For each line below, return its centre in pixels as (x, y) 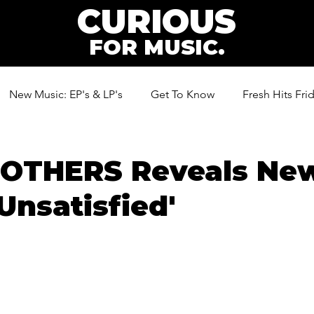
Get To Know (183, 94)
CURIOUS (157, 21)
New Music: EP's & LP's (66, 94)
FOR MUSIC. (157, 47)
